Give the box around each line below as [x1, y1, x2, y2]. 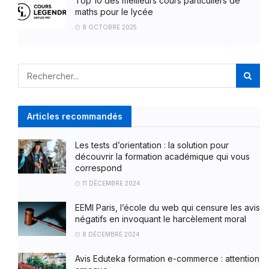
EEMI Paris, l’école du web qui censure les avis [75, 202, 260, 213]
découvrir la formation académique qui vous [75, 151, 250, 162]
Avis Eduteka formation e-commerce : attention [75, 253, 259, 264]
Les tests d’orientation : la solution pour [75, 140, 229, 151]
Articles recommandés [27, 111, 122, 122]
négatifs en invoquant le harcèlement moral [75, 214, 246, 225]
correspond [75, 163, 122, 174]
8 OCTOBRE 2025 [80, 23, 137, 31]
